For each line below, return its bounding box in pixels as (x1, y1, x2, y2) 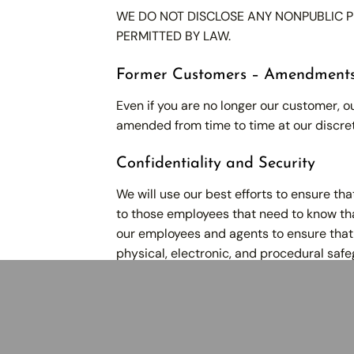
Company (116, 330, 172, 347)
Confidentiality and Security (116, 156, 315, 172)
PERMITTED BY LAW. (116, 27, 231, 44)
